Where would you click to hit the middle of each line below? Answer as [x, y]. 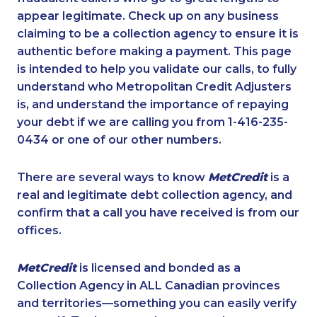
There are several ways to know [113, 178]
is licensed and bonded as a [158, 268]
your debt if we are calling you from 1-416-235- [152, 122]
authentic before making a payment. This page [154, 52]
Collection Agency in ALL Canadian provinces [149, 286]
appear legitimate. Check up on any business [148, 16]
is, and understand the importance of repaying [153, 105]
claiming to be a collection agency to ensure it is [158, 34]
